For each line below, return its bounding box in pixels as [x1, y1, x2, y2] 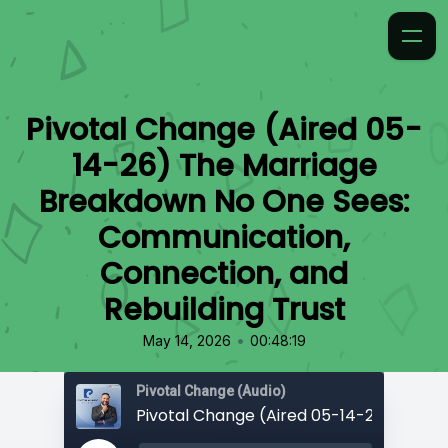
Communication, [98, 217, 350, 259]
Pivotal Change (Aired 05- [26, 109, 422, 151]
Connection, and [100, 253, 348, 295]
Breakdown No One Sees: [38, 181, 410, 223]
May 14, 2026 [142, 332, 231, 349]
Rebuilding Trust [103, 289, 345, 331]
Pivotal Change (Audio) [136, 383, 286, 399]
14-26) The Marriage [71, 145, 377, 187]
